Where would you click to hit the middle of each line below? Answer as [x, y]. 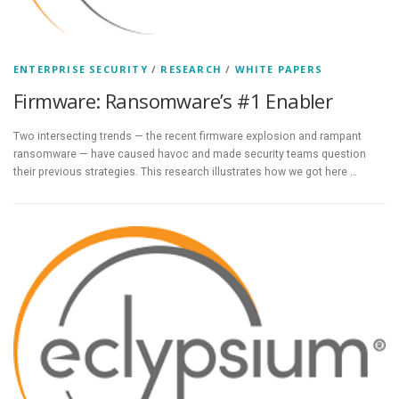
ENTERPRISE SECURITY [81, 69]
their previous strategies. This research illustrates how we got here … [185, 172]
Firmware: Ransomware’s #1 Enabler [173, 101]
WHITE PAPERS [279, 69]
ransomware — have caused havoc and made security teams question [190, 155]
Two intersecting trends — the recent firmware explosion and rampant [187, 137]
